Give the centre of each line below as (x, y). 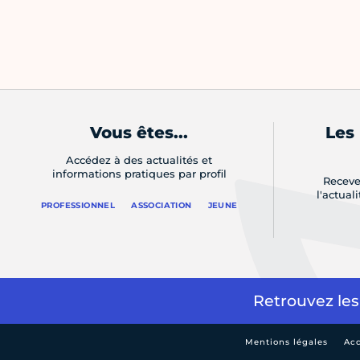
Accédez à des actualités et (139, 160)
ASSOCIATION (162, 206)
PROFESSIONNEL (78, 206)
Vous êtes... (139, 133)
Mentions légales (286, 342)
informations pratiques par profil (139, 174)
